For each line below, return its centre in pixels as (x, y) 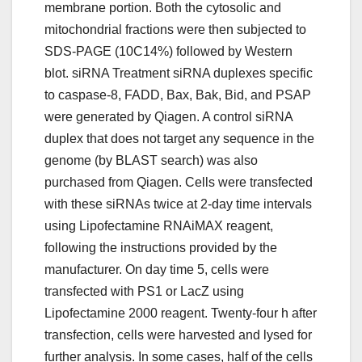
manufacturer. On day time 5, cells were (157, 270)
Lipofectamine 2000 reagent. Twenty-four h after (181, 314)
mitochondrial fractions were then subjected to (175, 30)
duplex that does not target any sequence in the (179, 139)
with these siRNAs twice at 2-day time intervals (178, 204)
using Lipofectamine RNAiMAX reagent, (159, 226)
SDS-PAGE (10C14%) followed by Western (168, 52)
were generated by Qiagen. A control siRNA (168, 117)
